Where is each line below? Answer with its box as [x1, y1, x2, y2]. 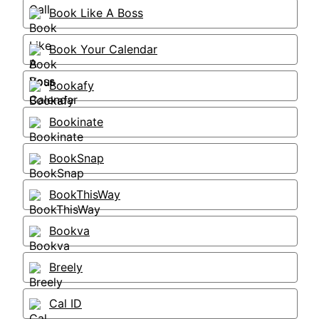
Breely [49, 260, 83, 274]
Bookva [49, 224, 90, 238]
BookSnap [49, 151, 104, 165]
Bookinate [49, 115, 103, 129]
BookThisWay [49, 187, 120, 202]
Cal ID [49, 296, 82, 310]
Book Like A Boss [49, 6, 143, 20]
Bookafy [49, 78, 94, 93]
